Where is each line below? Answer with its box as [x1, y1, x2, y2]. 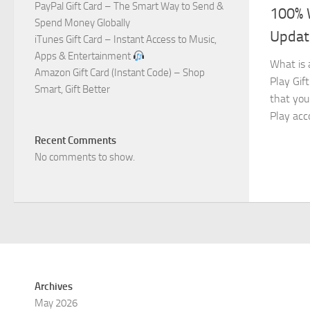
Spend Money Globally [35, 17, 130, 29]
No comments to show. [35, 151, 135, 163]
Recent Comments [35, 134, 116, 147]
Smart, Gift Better [35, 83, 110, 95]
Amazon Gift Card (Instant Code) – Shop [35, 66, 205, 79]
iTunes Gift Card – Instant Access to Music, [35, 33, 217, 46]
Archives [35, 280, 73, 293]
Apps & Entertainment [35, 50, 133, 62]
